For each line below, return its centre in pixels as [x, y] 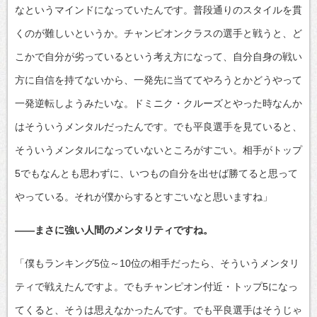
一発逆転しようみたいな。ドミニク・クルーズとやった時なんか [158, 103]
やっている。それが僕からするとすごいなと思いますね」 [144, 196]
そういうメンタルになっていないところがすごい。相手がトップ [158, 150]
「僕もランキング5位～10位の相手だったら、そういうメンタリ [157, 263]
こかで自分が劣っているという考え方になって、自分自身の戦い [158, 56]
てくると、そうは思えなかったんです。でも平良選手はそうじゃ [158, 310]
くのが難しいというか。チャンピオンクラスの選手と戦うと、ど [158, 33]
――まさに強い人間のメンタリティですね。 [114, 230]
